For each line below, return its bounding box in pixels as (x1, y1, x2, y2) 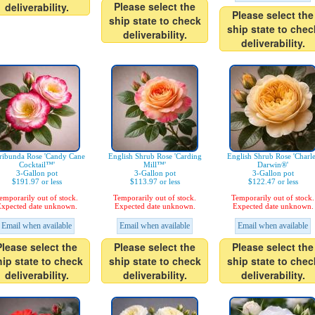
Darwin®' (257, 160, 288, 169)
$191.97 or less (11, 177, 62, 186)
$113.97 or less (129, 177, 180, 186)
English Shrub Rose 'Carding (108, 152, 202, 161)
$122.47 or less (247, 177, 298, 186)
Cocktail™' (18, 160, 55, 169)
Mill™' (143, 160, 166, 169)
